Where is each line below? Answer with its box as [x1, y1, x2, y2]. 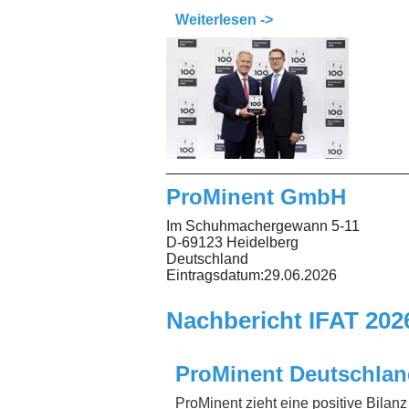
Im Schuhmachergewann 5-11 [166, 218, 360, 235]
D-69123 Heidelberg [166, 235, 299, 251]
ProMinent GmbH [166, 184, 346, 210]
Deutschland [166, 251, 248, 267]
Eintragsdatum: [166, 267, 264, 284]
